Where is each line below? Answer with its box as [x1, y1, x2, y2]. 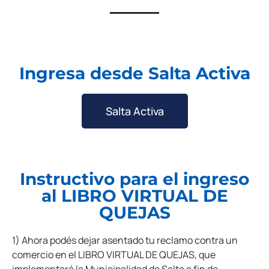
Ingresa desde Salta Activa [19, 63, 250, 84]
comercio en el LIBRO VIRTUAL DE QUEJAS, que [12, 248, 216, 262]
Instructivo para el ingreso [20, 169, 249, 190]
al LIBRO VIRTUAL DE [41, 186, 228, 207]
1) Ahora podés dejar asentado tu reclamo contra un [12, 234, 238, 247]
